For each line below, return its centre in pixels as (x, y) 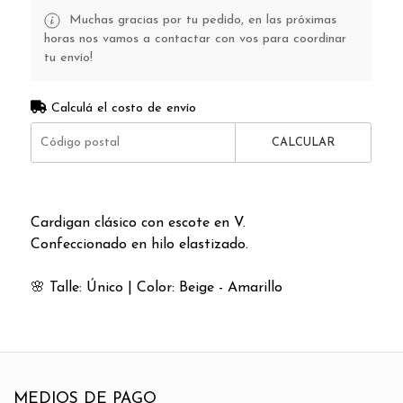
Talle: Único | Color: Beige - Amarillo (163, 287)
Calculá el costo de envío (121, 108)
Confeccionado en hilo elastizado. (139, 244)
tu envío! (68, 58)
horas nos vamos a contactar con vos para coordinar (195, 39)
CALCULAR (304, 142)
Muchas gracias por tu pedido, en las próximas (200, 20)
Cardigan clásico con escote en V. (138, 223)
